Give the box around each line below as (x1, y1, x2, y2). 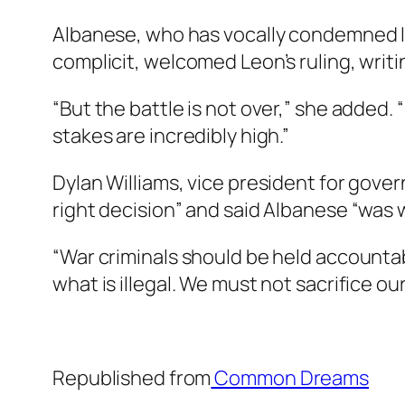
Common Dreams (211, 364, 370, 392)
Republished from (52, 364, 212, 392)
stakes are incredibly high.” (52, 122, 290, 150)
